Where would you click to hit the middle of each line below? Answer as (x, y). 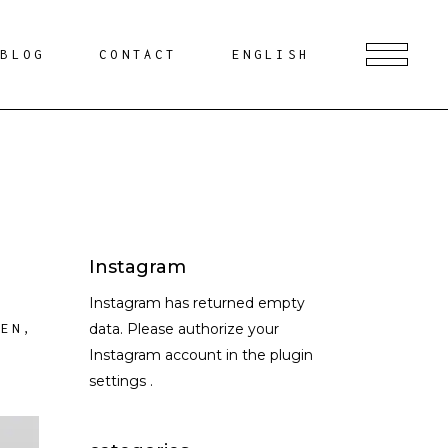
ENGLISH (270, 54)
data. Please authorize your (183, 329)
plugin (291, 355)
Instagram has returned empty (196, 303)
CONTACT (138, 54)
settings (119, 381)
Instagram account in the (179, 355)
